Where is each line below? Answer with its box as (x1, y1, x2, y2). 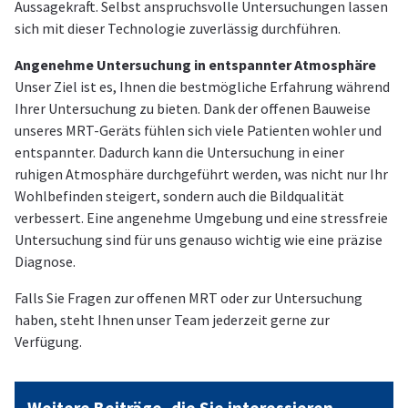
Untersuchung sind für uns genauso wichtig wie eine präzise (15, 230, 382, 250)
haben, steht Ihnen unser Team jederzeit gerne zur (15, 311, 330, 330)
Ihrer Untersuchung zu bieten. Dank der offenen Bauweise (15, 99, 371, 118)
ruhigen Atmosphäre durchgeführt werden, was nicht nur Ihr (15, 165, 388, 184)
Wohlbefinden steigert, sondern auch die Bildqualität (15, 187, 344, 206)
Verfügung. (15, 332, 82, 352)
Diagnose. (15, 252, 76, 271)
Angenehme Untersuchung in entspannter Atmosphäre (15, 56, 376, 75)
